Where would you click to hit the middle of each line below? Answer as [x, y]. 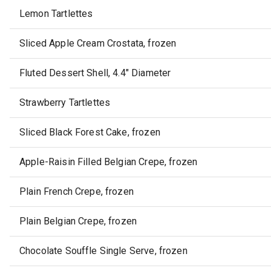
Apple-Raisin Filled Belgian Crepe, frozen [109, 162]
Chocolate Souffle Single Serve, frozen [103, 251]
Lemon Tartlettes [56, 14]
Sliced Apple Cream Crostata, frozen [98, 44]
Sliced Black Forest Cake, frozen [90, 132]
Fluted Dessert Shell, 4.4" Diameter [95, 73]
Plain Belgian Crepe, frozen [78, 221]
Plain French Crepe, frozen [77, 192]
